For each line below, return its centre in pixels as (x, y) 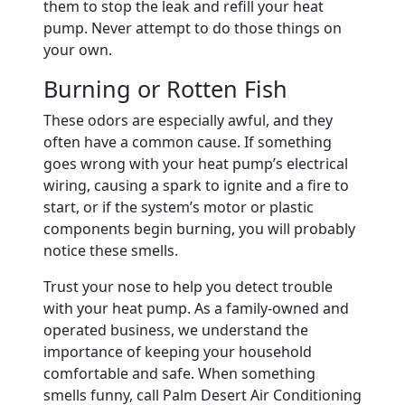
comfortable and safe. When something (179, 373)
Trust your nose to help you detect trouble (188, 286)
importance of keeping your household (178, 351)
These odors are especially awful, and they (188, 120)
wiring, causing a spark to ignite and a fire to (196, 185)
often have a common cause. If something (188, 141)
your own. (78, 49)
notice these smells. (111, 250)
